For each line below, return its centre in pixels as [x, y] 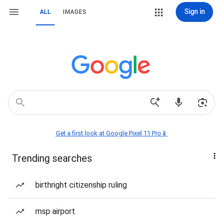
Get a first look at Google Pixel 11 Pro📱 [111, 133]
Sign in [194, 11]
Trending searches [52, 158]
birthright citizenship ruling [81, 185]
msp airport [55, 211]
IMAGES [74, 12]
